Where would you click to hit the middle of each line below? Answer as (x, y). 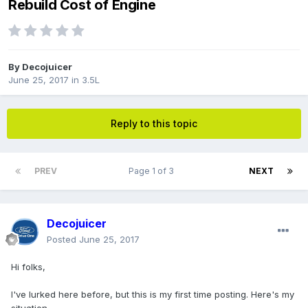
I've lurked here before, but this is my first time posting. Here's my (153, 295)
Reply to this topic (154, 124)
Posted (63, 240)
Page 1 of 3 (153, 171)
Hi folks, (28, 267)
